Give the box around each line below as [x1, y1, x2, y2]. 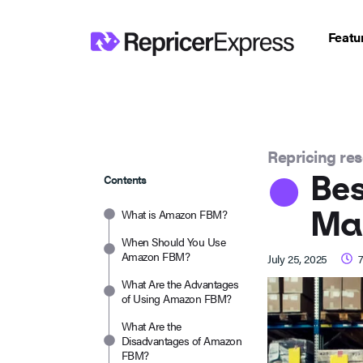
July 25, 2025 [267, 250, 327, 267]
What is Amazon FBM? [122, 205, 228, 222]
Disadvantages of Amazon [122, 331, 242, 348]
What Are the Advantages [122, 275, 239, 292]
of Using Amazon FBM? [122, 289, 232, 306]
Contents [104, 170, 147, 187]
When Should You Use [122, 233, 226, 250]
